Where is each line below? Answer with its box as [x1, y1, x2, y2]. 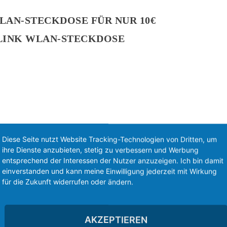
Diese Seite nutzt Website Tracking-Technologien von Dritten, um [2, 135, 217, 144]
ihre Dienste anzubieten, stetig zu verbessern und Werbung [2, 145, 199, 155]
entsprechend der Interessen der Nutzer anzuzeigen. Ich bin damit [2, 156, 223, 165]
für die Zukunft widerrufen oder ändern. [2, 177, 133, 186]
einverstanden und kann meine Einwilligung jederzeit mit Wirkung [2, 167, 217, 176]
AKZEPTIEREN [85, 214, 147, 225]
